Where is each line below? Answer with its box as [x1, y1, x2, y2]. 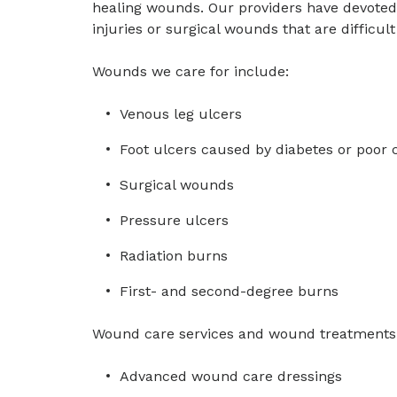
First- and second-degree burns [120, 283, 339, 300]
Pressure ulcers [120, 212, 229, 229]
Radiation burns [120, 247, 228, 264]
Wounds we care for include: [92, 63, 289, 80]
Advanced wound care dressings [120, 368, 342, 385]
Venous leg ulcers [120, 105, 242, 122]
